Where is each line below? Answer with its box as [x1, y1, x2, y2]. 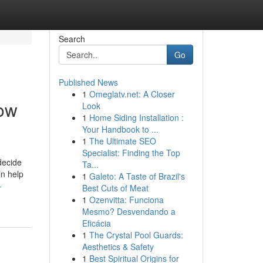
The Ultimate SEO [89, 135, 156, 147]
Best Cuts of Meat [82, 182, 149, 194]
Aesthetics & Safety [82, 241, 154, 252]
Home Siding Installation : [89, 112, 184, 123]
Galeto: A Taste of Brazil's [89, 170, 185, 182]
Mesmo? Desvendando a [82, 205, 176, 217]
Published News [58, 76, 118, 88]
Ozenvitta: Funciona [89, 194, 164, 205]
